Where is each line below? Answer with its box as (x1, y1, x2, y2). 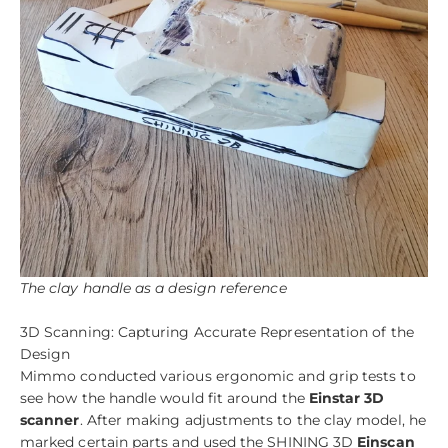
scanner (20, 411, 80, 430)
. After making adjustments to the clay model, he (79, 411, 426, 430)
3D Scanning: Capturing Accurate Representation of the (20, 323, 414, 342)
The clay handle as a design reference (20, 279, 287, 298)
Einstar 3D (308, 389, 385, 408)
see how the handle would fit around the (20, 389, 309, 408)
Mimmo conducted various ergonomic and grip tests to (20, 367, 416, 386)
